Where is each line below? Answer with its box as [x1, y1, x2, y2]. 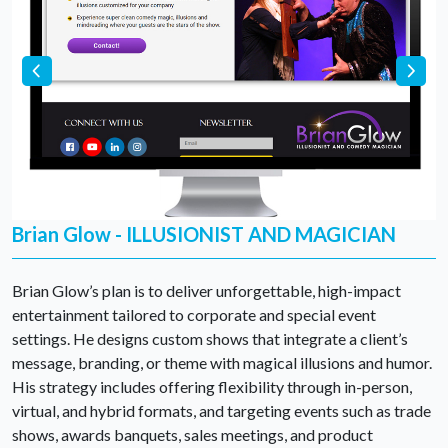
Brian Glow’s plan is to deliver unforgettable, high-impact [12, 281, 401, 301]
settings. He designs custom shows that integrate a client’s [12, 329, 408, 349]
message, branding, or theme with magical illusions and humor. [12, 353, 432, 373]
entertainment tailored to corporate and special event [12, 305, 376, 325]
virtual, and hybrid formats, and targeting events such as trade [12, 401, 431, 421]
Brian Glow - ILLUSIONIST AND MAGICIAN [12, 222, 396, 247]
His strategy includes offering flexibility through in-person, [12, 377, 412, 397]
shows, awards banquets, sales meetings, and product [12, 425, 373, 445]
